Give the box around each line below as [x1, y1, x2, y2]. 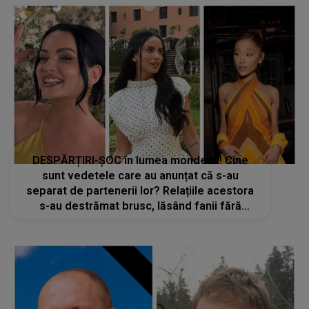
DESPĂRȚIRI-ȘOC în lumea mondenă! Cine [32, 154, 248, 168]
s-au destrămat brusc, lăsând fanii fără [39, 199, 241, 213]
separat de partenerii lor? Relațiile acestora [26, 184, 255, 198]
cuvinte [121, 215, 160, 228]
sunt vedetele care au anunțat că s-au [41, 169, 239, 183]
